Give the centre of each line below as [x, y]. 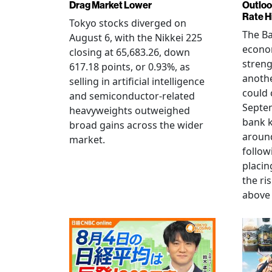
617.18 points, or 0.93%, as [130, 67]
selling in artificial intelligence [137, 81]
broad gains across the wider [136, 125]
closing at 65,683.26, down [130, 52]
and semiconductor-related [132, 96]
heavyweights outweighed [130, 110]
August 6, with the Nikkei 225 [136, 38]
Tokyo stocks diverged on [128, 23]
